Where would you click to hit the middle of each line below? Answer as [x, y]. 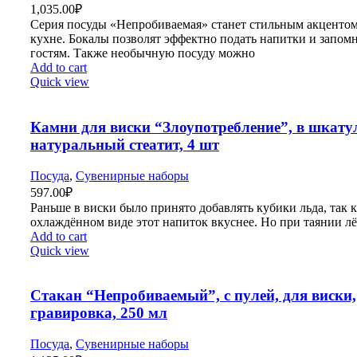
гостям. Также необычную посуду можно [143, 53]
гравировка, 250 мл [99, 313]
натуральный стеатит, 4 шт [125, 144]
